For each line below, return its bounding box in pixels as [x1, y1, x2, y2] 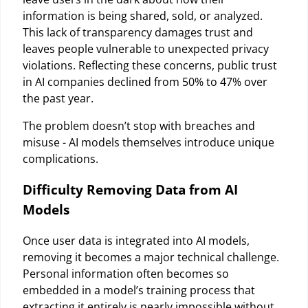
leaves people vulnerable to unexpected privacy [23, 41, 269, 56]
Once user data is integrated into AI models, [23, 232, 250, 248]
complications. [23, 151, 98, 166]
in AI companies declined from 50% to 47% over [23, 74, 267, 89]
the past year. [23, 90, 93, 106]
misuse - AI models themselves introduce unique [23, 134, 274, 150]
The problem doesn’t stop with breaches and [23, 118, 255, 133]
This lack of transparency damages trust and [23, 24, 253, 40]
